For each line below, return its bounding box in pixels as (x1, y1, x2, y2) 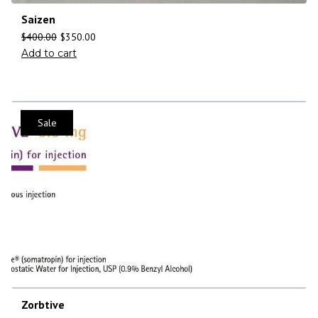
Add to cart (21, 47, 77, 60)
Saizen (21, 12, 55, 27)
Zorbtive (21, 297, 65, 312)
